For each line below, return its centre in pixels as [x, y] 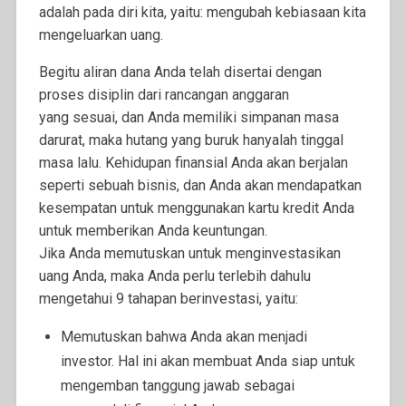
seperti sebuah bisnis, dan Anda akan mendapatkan [200, 186]
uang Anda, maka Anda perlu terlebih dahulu [174, 276]
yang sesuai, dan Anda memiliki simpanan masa [188, 118]
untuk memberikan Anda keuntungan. [153, 231]
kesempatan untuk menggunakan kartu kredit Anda [196, 208]
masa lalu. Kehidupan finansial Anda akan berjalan [193, 163]
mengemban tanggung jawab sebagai [177, 386]
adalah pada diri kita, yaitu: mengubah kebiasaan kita [202, 13]
